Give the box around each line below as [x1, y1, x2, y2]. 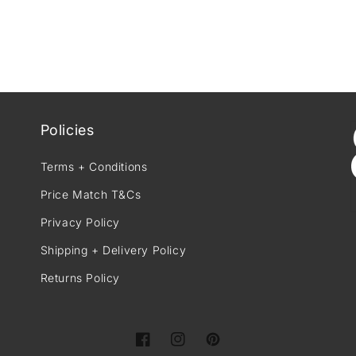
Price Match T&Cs [40, 188, 141, 202]
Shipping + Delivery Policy [40, 243, 187, 257]
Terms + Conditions [40, 160, 148, 174]
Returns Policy [40, 271, 121, 285]
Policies [40, 122, 95, 139]
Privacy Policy [40, 215, 121, 230]
